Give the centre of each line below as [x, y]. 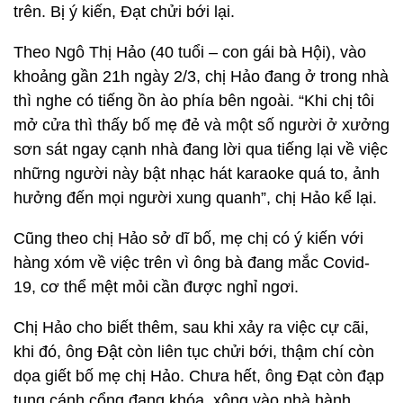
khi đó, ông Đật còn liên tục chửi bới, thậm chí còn [194, 352]
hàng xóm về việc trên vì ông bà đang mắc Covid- [192, 263]
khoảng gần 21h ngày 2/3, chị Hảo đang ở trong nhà [201, 76]
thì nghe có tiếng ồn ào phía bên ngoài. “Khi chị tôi [194, 101]
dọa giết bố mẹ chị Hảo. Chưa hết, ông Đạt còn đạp [199, 376]
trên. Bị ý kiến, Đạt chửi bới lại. [124, 12]
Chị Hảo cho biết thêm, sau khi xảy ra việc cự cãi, [191, 327]
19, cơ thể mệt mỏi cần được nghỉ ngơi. [156, 287]
